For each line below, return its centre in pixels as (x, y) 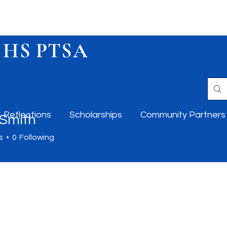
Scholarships (96, 115)
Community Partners (183, 115)
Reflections (27, 115)
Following (37, 137)
